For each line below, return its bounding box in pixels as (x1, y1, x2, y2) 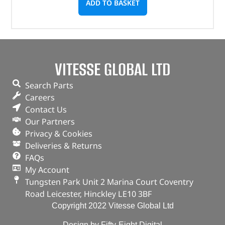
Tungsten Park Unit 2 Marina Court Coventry (25, 176, 193, 187)
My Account (25, 164, 69, 175)
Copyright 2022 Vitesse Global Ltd (51, 201, 174, 210)
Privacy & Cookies (25, 128, 92, 139)
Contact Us (25, 103, 67, 115)
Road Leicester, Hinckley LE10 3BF (25, 188, 152, 199)
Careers (25, 91, 55, 103)
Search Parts (25, 79, 73, 91)
